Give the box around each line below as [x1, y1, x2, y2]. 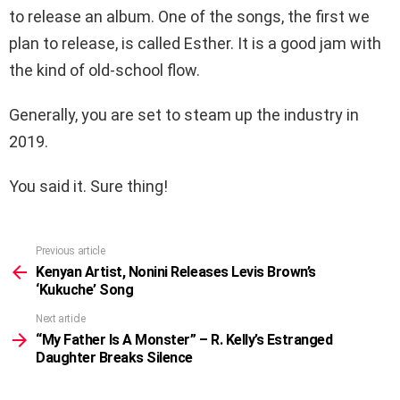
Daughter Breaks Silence [36, 349, 193, 367]
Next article [36, 312, 86, 326]
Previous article [36, 245, 105, 258]
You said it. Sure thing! [9, 177, 168, 196]
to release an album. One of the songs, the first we [9, 7, 370, 27]
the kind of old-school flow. [9, 61, 200, 80]
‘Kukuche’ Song [36, 281, 134, 299]
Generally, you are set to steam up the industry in [9, 105, 359, 125]
